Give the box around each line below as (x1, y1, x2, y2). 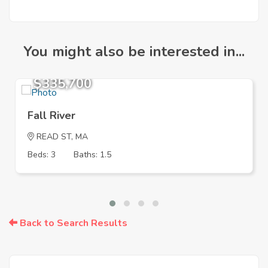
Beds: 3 (28, 149, 56, 161)
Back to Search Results (17, 217, 127, 230)
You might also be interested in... (23, 42, 245, 62)
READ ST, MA (34, 131, 88, 143)
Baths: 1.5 (74, 149, 111, 161)
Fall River (28, 108, 75, 123)
